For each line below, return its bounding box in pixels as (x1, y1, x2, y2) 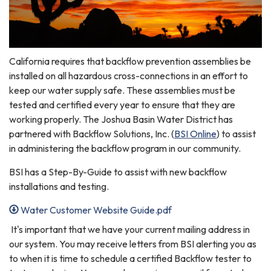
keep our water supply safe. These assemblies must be (9, 84, 235, 97)
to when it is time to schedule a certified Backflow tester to (9, 252, 252, 265)
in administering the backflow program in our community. (9, 142, 241, 155)
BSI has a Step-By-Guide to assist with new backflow (9, 166, 227, 178)
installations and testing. (9, 180, 111, 193)
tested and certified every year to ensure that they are (9, 99, 235, 111)
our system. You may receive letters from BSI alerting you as (9, 238, 256, 250)
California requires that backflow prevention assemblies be (9, 55, 251, 68)
